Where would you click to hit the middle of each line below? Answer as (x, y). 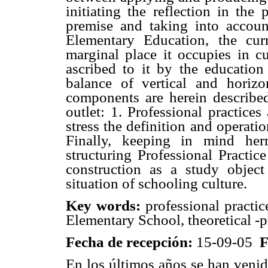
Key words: (103, 205)
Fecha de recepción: (129, 242)
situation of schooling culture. (156, 183)
